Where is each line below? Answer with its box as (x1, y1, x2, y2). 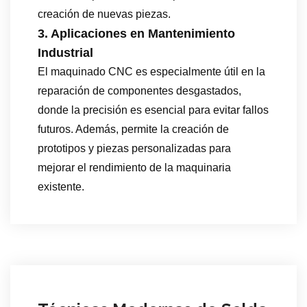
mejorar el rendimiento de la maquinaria (38, 161, 231, 173)
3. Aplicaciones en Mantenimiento (38, 26, 235, 40)
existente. (38, 180, 84, 193)
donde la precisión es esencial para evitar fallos (38, 103, 269, 116)
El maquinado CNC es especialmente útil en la (38, 65, 265, 77)
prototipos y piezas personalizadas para (38, 142, 231, 154)
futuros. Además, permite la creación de (38, 123, 229, 135)
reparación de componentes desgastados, (38, 84, 241, 97)
